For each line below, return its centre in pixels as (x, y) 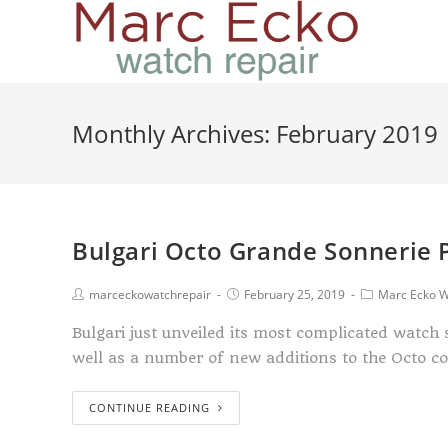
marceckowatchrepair (150, 294)
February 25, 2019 (294, 294)
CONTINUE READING (149, 407)
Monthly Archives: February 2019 (255, 133)
